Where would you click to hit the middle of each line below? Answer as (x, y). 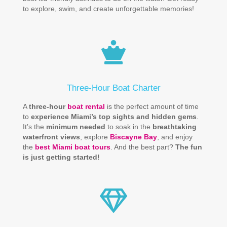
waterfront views (51, 137)
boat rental (86, 106)
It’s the (34, 127)
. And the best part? (143, 147)
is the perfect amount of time (152, 106)
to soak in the (129, 127)
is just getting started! (61, 157)
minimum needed (76, 127)
